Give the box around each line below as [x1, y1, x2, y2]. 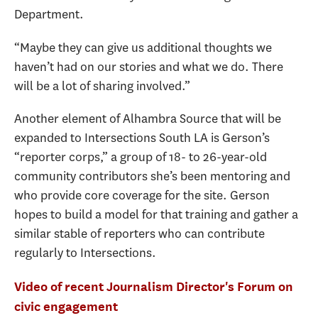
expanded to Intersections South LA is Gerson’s [14, 129, 270, 146]
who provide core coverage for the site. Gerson [14, 187, 270, 204]
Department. [14, 6, 84, 23]
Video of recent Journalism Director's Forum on [14, 278, 293, 294]
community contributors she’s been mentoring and [14, 168, 290, 185]
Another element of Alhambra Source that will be [14, 110, 281, 127]
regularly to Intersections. [14, 244, 156, 261]
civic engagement [14, 298, 118, 314]
